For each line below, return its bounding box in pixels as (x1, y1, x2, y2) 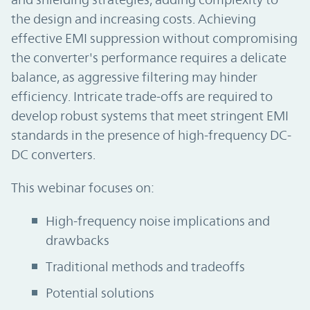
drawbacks (46, 232, 109, 248)
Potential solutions (46, 285, 154, 301)
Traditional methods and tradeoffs (46, 259, 245, 275)
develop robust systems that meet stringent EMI (11, 108, 289, 124)
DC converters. (11, 147, 95, 163)
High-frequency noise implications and (46, 213, 270, 229)
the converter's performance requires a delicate (11, 50, 286, 66)
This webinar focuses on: (11, 180, 154, 196)
